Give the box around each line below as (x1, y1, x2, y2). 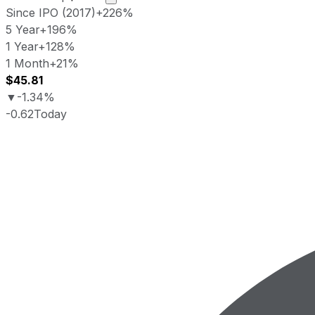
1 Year (6, 39, 38, 53)
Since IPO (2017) (6, 5, 96, 20)
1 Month (6, 56, 49, 70)
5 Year (6, 22, 39, 37)
